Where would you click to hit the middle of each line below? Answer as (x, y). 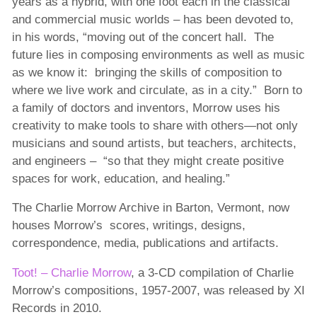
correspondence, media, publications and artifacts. (145, 243)
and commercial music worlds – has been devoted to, (152, 19)
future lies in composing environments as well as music (158, 54)
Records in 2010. (57, 308)
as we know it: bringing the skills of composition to (146, 72)
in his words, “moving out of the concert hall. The (143, 37)
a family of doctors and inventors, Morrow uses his (146, 108)
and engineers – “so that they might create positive (148, 161)
